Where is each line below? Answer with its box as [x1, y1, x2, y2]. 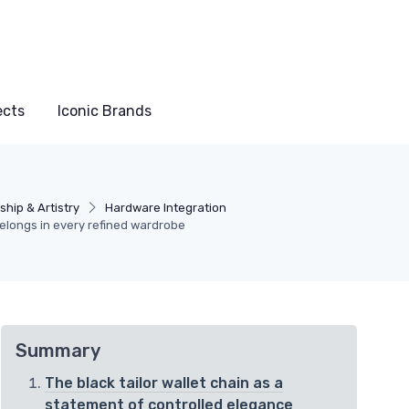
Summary [16, 340, 100, 362]
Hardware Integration [105, 201, 227, 215]
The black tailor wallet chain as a [45, 374, 283, 393]
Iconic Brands [58, 102, 152, 121]
